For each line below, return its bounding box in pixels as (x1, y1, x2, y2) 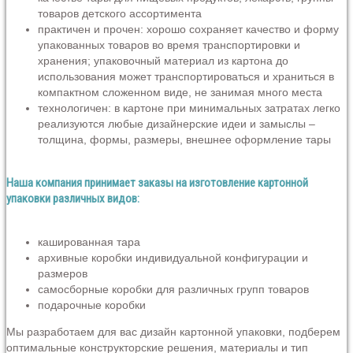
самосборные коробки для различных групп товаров (38, 283, 309, 296)
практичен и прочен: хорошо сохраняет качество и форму (38, 23, 339, 36)
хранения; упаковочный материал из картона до (38, 54, 288, 68)
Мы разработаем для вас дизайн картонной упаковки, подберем (6, 325, 340, 339)
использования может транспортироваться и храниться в (38, 70, 334, 84)
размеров (38, 267, 87, 281)
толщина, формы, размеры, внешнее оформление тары (38, 133, 331, 147)
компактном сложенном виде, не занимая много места (38, 86, 322, 99)
